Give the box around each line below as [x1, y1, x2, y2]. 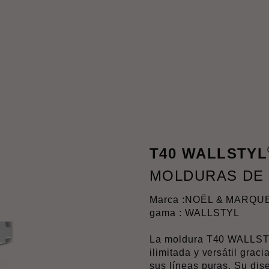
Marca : [150, 195, 185, 205]
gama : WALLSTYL [150, 208, 240, 218]
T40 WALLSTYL [150, 145, 268, 162]
